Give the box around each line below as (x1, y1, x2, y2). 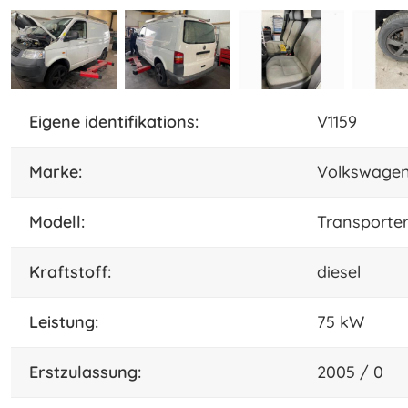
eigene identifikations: (38, 110, 199, 132)
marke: (43, 160, 82, 182)
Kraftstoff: (40, 260, 111, 282)
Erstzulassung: (38, 361, 141, 382)
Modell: (43, 210, 85, 232)
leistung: (38, 311, 98, 332)
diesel (317, 260, 361, 282)
